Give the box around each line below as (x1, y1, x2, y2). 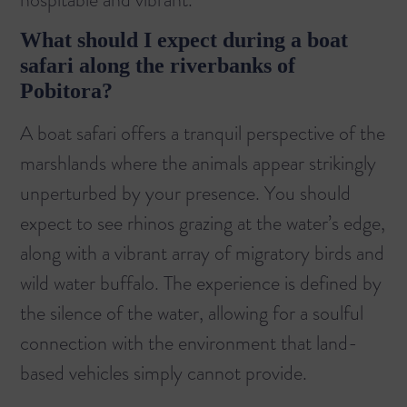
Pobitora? (20, 79, 113, 104)
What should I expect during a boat (20, 28, 348, 53)
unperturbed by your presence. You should (20, 179, 351, 208)
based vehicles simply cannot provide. (20, 359, 307, 388)
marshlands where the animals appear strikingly (20, 149, 376, 178)
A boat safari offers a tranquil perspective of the (20, 119, 385, 148)
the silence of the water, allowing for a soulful (20, 299, 363, 328)
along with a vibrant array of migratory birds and (20, 239, 384, 268)
